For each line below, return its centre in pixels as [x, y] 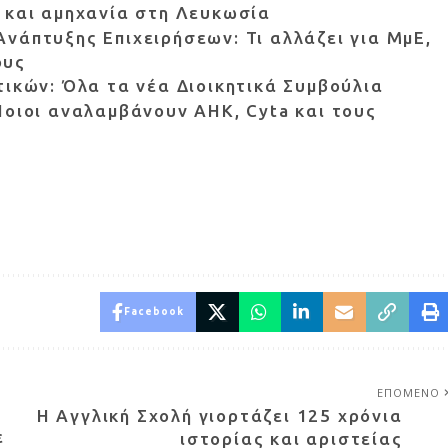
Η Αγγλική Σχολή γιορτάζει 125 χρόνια [219, 416]
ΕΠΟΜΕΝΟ [408, 393]
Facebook [153, 312]
